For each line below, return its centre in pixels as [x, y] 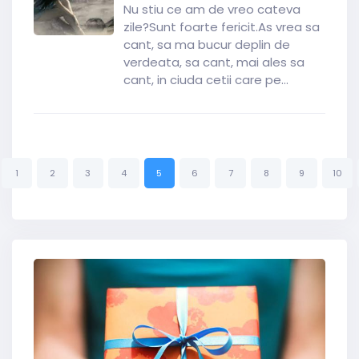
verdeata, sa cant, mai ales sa [214, 62]
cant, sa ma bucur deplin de [207, 44]
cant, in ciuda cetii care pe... [206, 80]
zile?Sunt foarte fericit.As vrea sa [222, 27]
